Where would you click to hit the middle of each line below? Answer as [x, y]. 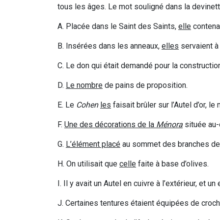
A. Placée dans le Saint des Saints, [118, 27]
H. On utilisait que [88, 164]
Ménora [169, 125]
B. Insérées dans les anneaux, [110, 46]
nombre [90, 85]
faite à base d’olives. [172, 164]
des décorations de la [117, 125]
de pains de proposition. [145, 85]
